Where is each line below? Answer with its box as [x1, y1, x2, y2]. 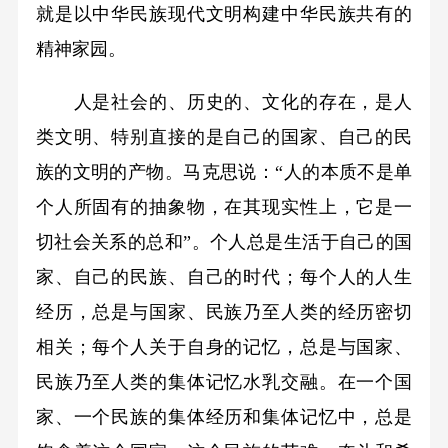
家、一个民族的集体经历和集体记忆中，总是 [35, 407, 413, 428]
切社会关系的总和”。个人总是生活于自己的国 [35, 232, 413, 253]
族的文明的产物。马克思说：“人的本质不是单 [35, 162, 413, 183]
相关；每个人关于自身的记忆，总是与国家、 [35, 337, 413, 358]
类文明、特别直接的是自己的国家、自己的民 [35, 127, 413, 148]
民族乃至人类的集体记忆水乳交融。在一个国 [35, 372, 413, 393]
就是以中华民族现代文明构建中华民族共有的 [35, 4, 413, 25]
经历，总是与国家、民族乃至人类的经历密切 [35, 302, 413, 323]
